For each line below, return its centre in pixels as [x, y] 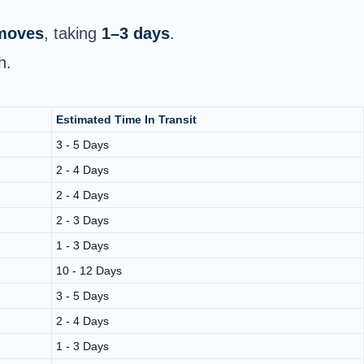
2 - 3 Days [82, 220]
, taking [73, 33]
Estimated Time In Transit [126, 119]
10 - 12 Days [89, 270]
